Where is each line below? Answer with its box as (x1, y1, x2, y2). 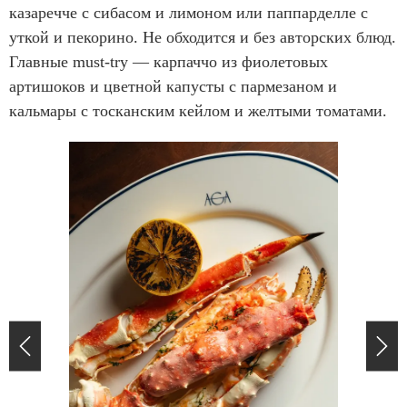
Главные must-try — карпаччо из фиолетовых (9, 52, 328, 71)
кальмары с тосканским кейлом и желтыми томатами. (9, 101, 387, 120)
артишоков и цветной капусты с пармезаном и (9, 76, 337, 95)
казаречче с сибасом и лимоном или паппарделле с (9, 3, 368, 22)
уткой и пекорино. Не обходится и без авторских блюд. (9, 27, 396, 46)
